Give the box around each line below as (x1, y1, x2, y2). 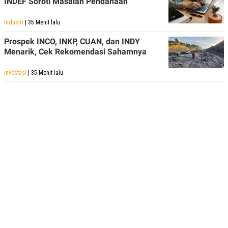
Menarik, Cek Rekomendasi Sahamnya (4, 47, 147, 57)
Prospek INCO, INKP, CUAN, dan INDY (4, 37, 140, 47)
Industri (4, 19, 23, 26)
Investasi (4, 69, 26, 77)
